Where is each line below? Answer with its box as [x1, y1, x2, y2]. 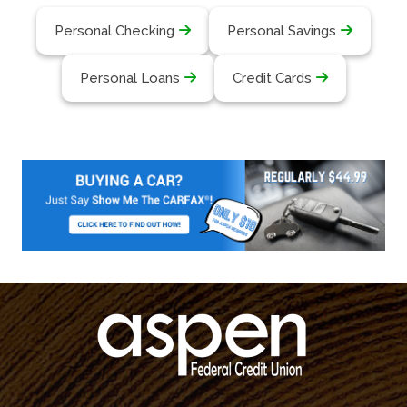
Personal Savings [227, 23, 336, 39]
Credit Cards [232, 70, 312, 86]
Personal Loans [79, 70, 180, 86]
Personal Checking [55, 23, 174, 39]
